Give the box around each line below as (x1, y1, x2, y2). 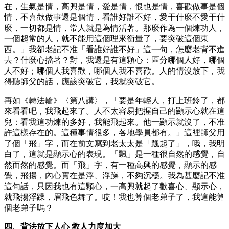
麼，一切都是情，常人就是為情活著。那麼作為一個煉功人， (4, 23, 225, 32)
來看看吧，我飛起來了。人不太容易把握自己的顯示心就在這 (4, 106, 225, 116)
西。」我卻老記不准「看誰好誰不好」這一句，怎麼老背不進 (4, 44, 225, 54)
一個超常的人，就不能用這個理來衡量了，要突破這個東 (4, 34, 209, 43)
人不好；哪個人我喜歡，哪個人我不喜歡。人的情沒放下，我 (4, 66, 225, 75)
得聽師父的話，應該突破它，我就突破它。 (4, 77, 159, 86)
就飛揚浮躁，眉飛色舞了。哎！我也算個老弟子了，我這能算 (4, 192, 225, 201)
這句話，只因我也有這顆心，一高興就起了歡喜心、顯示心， (4, 181, 225, 191)
